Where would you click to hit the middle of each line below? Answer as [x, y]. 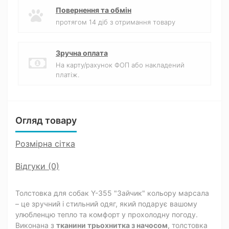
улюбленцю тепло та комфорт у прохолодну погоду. [107, 214]
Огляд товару [46, 120]
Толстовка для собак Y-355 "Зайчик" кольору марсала [112, 193]
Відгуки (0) [37, 166]
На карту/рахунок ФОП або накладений [120, 65]
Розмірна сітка [45, 144]
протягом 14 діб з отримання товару [116, 22]
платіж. [67, 75]
